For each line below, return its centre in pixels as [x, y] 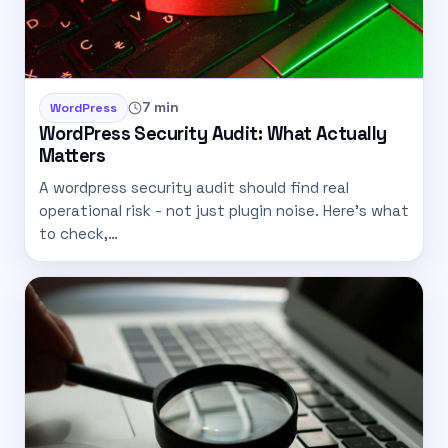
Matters [72, 155]
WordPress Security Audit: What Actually [213, 133]
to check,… [78, 233]
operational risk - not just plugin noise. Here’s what [224, 210]
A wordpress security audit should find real [194, 187]
